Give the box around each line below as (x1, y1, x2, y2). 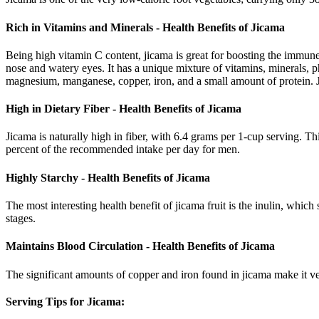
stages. (6, 212, 36, 224)
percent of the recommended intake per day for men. (6, 143, 240, 156)
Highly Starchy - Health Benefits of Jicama (6, 171, 210, 184)
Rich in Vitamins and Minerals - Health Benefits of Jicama (6, 21, 285, 33)
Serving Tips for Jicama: (6, 295, 125, 308)
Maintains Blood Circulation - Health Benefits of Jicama (6, 240, 275, 253)
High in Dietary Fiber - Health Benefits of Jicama (6, 103, 241, 115)
